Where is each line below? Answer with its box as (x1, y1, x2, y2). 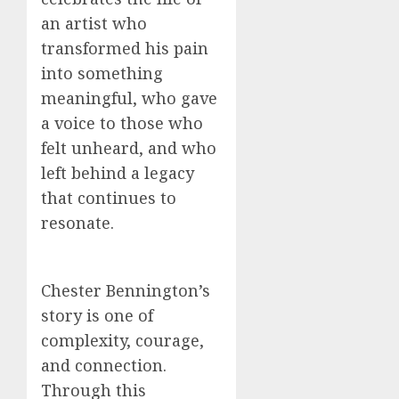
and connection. (41, 354, 167, 376)
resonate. (41, 211, 114, 233)
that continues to (41, 186, 176, 208)
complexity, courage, (41, 329, 204, 351)
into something (41, 61, 163, 84)
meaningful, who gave (41, 86, 217, 109)
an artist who (41, 12, 147, 34)
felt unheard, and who (41, 136, 216, 159)
